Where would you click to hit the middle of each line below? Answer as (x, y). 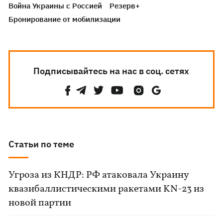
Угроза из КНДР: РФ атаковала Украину (99, 175)
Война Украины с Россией (56, 6)
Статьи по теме (42, 144)
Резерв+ (125, 6)
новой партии (40, 203)
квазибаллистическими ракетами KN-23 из (107, 189)
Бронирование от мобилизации (65, 19)
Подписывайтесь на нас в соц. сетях (111, 71)
